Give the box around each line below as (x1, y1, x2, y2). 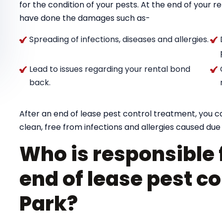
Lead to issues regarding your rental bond (29, 63, 190, 75)
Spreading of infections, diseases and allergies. (29, 34, 209, 46)
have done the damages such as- (19, 12, 150, 24)
